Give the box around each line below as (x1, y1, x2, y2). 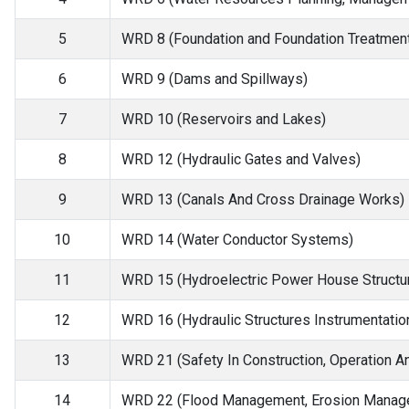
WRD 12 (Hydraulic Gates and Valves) (121, 151, 361, 168)
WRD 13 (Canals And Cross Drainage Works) (121, 191, 404, 208)
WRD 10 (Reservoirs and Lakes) (121, 110, 326, 128)
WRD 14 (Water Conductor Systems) (121, 231, 353, 248)
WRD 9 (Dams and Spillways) (121, 70, 308, 88)
